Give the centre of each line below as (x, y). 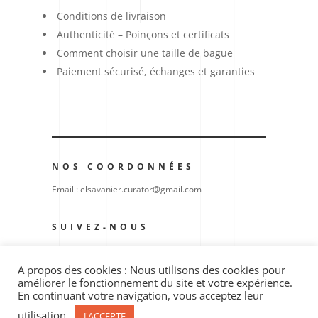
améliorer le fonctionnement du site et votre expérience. (155, 283)
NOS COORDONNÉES (124, 166)
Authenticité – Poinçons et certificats (143, 34)
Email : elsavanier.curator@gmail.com (127, 189)
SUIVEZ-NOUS (101, 227)
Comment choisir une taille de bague (144, 53)
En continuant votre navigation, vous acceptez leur (141, 295)
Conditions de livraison (111, 16)
